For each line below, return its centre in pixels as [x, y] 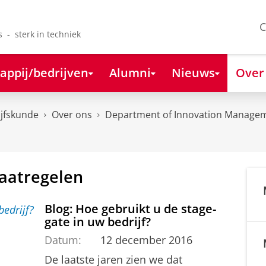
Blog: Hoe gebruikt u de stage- [130, 208]
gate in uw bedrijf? [98, 221]
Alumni [130, 72]
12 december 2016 [146, 240]
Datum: [63, 240]
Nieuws [193, 72]
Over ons [72, 115]
